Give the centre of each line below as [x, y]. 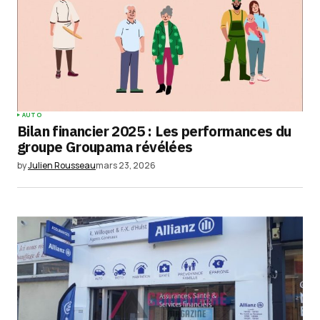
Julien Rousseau [62, 165]
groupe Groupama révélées [105, 146]
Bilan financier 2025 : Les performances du [154, 131]
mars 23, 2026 [126, 165]
